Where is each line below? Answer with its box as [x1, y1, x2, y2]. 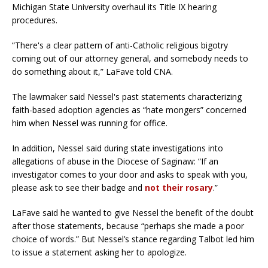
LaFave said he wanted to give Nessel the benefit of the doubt [12, 206, 254, 218]
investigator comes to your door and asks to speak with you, [12, 168, 248, 180]
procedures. [12, 14, 57, 26]
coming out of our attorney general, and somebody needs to [12, 52, 248, 64]
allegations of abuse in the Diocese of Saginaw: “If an [12, 155, 218, 167]
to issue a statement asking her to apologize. [12, 246, 187, 258]
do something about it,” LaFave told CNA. [12, 65, 173, 77]
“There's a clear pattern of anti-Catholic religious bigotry [12, 39, 228, 51]
